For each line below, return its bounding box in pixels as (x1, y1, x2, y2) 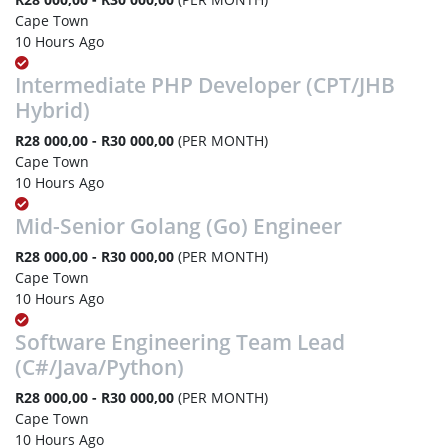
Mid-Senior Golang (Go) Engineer (15, 211, 342, 240)
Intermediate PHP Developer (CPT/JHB (15, 70, 395, 99)
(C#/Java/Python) (15, 352, 184, 381)
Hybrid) (15, 95, 90, 124)
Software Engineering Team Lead (15, 327, 345, 356)
